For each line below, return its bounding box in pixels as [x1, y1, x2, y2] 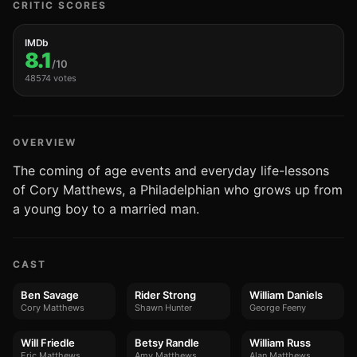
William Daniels [249, 288, 323, 301]
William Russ [249, 336, 311, 349]
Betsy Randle [135, 336, 200, 349]
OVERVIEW [13, 136, 76, 148]
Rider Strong [135, 288, 197, 301]
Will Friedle [21, 336, 75, 349]
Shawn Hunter [135, 302, 193, 313]
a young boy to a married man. [13, 201, 199, 217]
